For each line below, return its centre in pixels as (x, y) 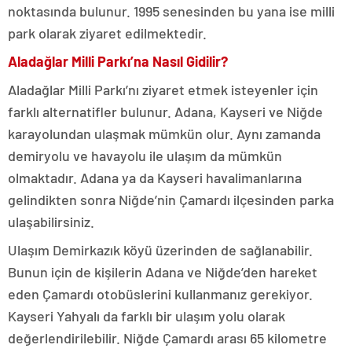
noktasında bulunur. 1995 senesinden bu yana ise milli (171, 11)
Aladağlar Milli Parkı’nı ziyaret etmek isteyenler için (163, 90)
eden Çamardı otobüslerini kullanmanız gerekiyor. (160, 294)
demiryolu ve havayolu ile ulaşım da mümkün (145, 156)
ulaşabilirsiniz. (51, 222)
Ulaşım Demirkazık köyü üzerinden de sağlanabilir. (160, 250)
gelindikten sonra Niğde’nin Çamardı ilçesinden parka (171, 200)
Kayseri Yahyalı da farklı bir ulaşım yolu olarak (147, 316)
